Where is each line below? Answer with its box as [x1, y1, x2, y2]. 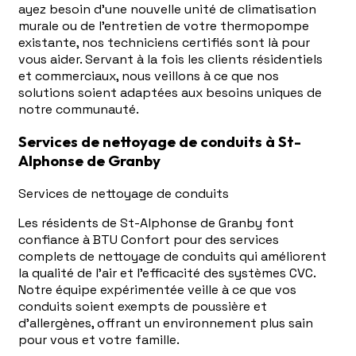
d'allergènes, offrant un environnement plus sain [18, 315, 313, 332]
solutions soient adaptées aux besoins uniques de [18, 83, 322, 101]
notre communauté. [18, 100, 139, 118]
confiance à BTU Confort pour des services [18, 231, 279, 249]
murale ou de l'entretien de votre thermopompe [18, 17, 309, 34]
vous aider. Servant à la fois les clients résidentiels [18, 50, 323, 68]
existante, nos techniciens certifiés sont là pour [18, 33, 310, 51]
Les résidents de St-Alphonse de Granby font [18, 215, 294, 232]
